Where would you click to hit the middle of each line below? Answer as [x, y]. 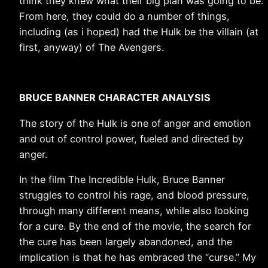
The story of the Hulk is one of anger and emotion [135, 123]
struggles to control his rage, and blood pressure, [134, 195]
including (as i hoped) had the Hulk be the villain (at [139, 31]
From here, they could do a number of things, [124, 16]
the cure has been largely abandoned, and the [126, 241]
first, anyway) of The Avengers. [92, 47]
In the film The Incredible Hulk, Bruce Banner [122, 179]
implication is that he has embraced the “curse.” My [138, 257]
